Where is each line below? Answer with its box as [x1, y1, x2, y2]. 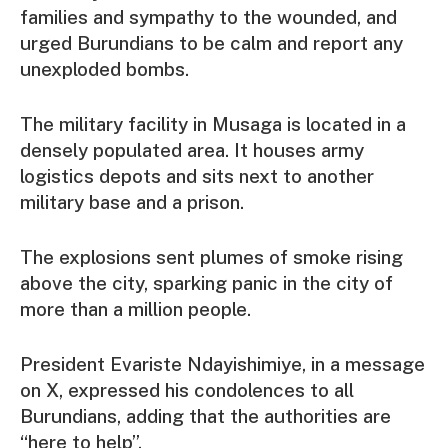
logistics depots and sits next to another [20, 164, 374, 187]
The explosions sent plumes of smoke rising [20, 246, 403, 269]
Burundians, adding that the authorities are [20, 405, 391, 428]
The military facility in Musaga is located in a [20, 112, 406, 135]
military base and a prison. [20, 190, 244, 213]
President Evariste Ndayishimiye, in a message [20, 353, 425, 376]
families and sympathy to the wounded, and [20, 5, 397, 28]
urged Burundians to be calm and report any [20, 31, 403, 54]
